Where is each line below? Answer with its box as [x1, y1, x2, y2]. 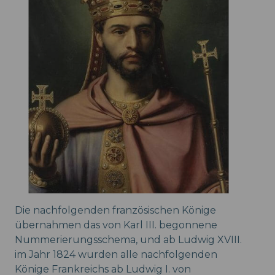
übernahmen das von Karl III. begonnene [15, 219, 217, 231]
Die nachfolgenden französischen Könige [15, 204, 216, 216]
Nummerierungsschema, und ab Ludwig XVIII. [15, 233, 242, 246]
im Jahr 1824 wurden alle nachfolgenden [15, 248, 217, 260]
